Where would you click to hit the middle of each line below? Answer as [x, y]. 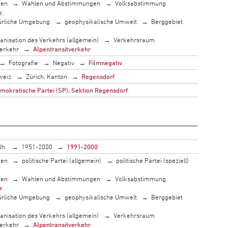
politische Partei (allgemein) [62, 160]
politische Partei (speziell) [152, 160]
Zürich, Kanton [46, 76]
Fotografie [24, 62]
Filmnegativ [106, 62]
